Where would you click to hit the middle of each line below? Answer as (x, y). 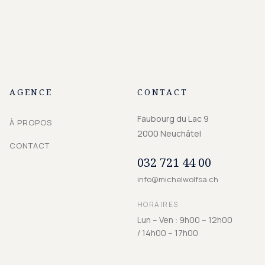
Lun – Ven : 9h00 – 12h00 (185, 220)
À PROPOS (31, 122)
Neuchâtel (181, 133)
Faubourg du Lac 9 (173, 119)
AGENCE (31, 92)
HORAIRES (158, 204)
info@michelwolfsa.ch (178, 179)
